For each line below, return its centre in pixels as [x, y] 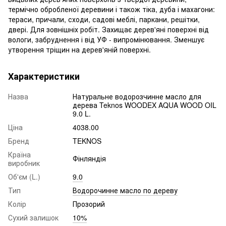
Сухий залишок [33, 217]
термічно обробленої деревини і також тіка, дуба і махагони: [111, 9]
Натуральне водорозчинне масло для [137, 96]
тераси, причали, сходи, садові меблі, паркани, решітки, [104, 19]
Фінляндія [89, 158]
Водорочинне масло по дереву [125, 190]
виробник [24, 163]
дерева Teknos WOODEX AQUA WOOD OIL [145, 105]
